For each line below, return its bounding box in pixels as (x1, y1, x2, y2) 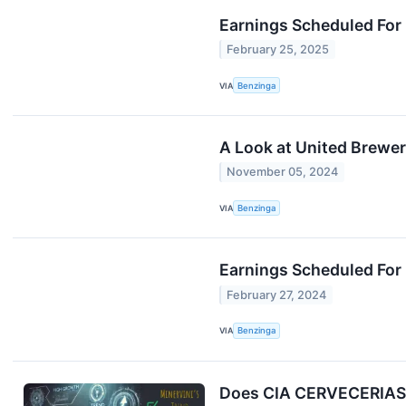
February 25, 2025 (227, 43, 330, 57)
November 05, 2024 (227, 165, 339, 179)
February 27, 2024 (227, 287, 327, 302)
